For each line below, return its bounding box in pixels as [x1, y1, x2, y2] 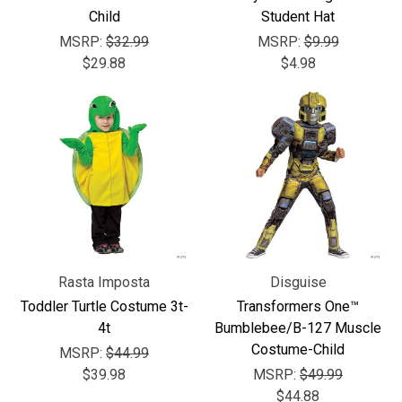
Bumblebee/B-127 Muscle [214, 319, 381, 336]
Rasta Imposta [58, 274, 150, 291]
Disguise [269, 274, 327, 291]
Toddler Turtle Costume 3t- [20, 298, 188, 315]
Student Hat [261, 8, 335, 25]
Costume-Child [251, 341, 345, 358]
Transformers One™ [237, 298, 359, 315]
